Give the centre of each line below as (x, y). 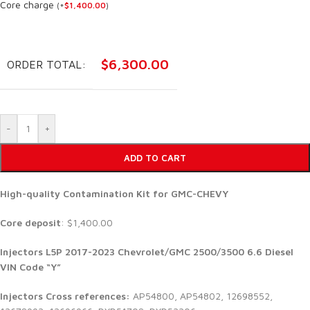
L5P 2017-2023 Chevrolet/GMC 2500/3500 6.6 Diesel (170, 252)
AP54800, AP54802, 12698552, (203, 296)
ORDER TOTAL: (46, 65)
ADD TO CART (155, 158)
